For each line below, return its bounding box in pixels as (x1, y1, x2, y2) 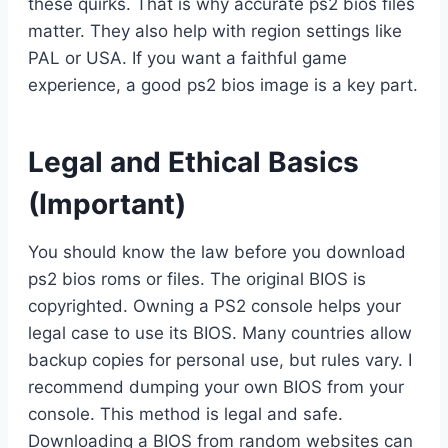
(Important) (28, 186, 186, 221)
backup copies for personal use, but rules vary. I (28, 349, 412, 370)
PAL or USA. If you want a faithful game (28, 47, 347, 68)
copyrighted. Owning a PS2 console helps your (28, 295, 401, 316)
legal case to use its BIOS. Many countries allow (28, 322, 412, 343)
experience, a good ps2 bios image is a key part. (28, 74, 418, 95)
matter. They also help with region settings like (28, 20, 402, 41)
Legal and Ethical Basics (28, 144, 359, 179)
